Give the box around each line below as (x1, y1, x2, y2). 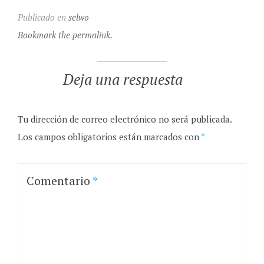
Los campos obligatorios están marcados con (17, 130, 201, 143)
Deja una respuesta (63, 69, 183, 89)
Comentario (26, 172, 93, 189)
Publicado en (17, 11, 68, 23)
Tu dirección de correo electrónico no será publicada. (17, 113, 232, 125)
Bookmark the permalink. (17, 28, 113, 41)
